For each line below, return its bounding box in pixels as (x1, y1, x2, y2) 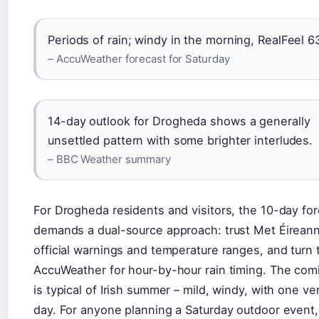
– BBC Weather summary (48, 152, 171, 166)
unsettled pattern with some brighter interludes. (48, 132, 313, 147)
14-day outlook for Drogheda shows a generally (48, 113, 310, 128)
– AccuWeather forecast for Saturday (48, 51, 230, 66)
